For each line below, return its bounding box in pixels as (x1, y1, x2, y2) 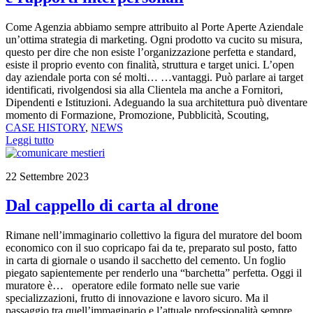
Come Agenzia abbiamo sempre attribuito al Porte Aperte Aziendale (6, 20, 303, 33)
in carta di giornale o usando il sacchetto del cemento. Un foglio (6, 254, 286, 267)
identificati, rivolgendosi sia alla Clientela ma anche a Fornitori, (6, 83, 283, 96)
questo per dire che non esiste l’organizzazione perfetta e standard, (6, 45, 296, 58)
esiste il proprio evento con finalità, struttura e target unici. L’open (6, 58, 294, 71)
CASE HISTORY (6, 121, 85, 133)
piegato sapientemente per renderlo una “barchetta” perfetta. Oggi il (6, 267, 302, 279)
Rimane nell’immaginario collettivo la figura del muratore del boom (6, 229, 302, 242)
